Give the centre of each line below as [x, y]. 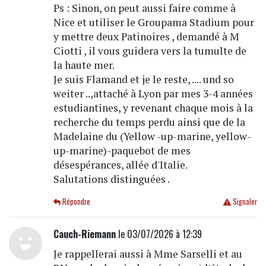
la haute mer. [84, 65]
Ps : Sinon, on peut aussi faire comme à [144, 8]
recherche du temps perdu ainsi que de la [149, 122]
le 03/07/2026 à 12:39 [159, 234]
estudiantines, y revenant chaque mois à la [153, 108]
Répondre [76, 202]
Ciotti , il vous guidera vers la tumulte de [150, 51]
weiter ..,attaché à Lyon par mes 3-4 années [153, 94]
